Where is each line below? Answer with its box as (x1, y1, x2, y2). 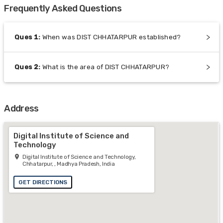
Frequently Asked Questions (4, 3, 122, 14)
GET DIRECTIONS (18, 178, 68, 186)
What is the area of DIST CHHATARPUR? (42, 63, 170, 71)
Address (4, 103, 39, 114)
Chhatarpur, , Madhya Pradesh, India (22, 160, 115, 167)
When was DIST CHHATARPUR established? (42, 33, 181, 41)
